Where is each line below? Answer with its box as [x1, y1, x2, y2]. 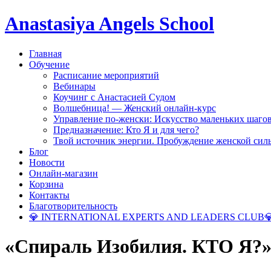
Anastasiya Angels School [5, 13, 214, 35]
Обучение [29, 59, 70, 70]
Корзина [29, 178, 64, 189]
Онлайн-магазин [29, 168, 98, 178]
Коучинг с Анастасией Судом [53, 91, 175, 102]
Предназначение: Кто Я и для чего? [53, 124, 199, 135]
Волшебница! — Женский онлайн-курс [53, 102, 216, 113]
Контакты [29, 189, 70, 200]
